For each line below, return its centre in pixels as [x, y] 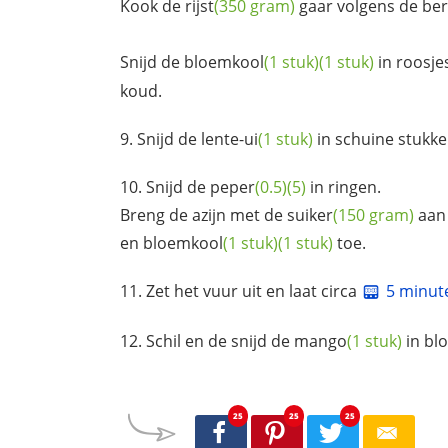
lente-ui [229, 139]
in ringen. [343, 187]
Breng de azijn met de [203, 215]
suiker [310, 215]
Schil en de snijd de [220, 341]
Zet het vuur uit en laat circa [253, 291]
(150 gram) [373, 215]
